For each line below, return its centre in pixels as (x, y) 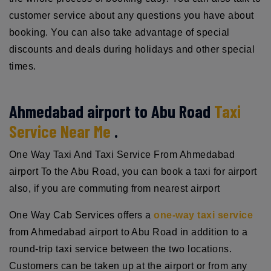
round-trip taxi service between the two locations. (121, 249)
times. (23, 66)
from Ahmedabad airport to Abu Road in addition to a (129, 232)
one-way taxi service (204, 215)
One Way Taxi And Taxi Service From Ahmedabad (122, 154)
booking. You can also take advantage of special (119, 32)
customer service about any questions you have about (132, 15)
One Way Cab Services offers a (82, 215)
